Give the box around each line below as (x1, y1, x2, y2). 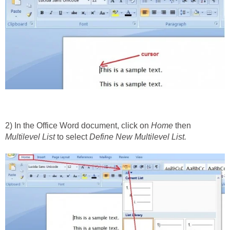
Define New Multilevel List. (89, 132, 186, 142)
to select (55, 132, 89, 142)
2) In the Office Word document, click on (5, 121, 151, 130)
